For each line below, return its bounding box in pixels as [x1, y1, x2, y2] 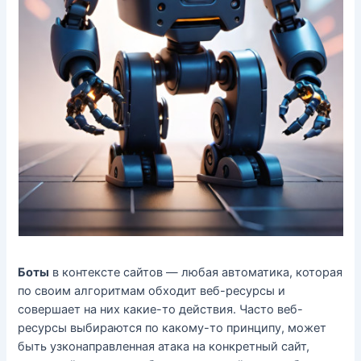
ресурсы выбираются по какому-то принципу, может [18, 320, 327, 335]
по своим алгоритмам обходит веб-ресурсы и [18, 283, 286, 298]
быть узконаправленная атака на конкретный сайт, [18, 338, 310, 354]
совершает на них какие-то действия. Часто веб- [18, 301, 304, 317]
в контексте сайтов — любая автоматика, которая [49, 264, 343, 280]
